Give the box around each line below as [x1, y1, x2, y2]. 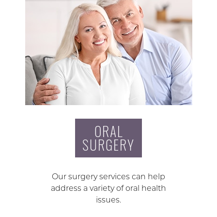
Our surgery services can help [52, 172, 165, 182]
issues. [96, 195, 121, 205]
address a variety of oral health [51, 184, 166, 193]
